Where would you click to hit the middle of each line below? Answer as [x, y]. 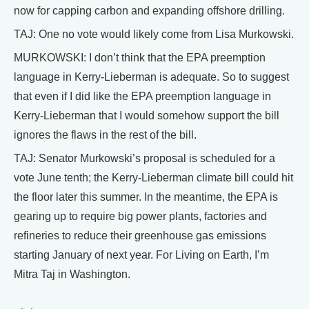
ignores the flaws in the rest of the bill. [105, 135]
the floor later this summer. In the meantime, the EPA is [146, 197]
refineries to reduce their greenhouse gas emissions [140, 236]
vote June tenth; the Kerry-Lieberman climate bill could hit [153, 178]
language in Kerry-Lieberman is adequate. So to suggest [151, 77]
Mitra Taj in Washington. [72, 275]
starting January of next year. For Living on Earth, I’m [141, 255]
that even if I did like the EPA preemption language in [142, 97]
